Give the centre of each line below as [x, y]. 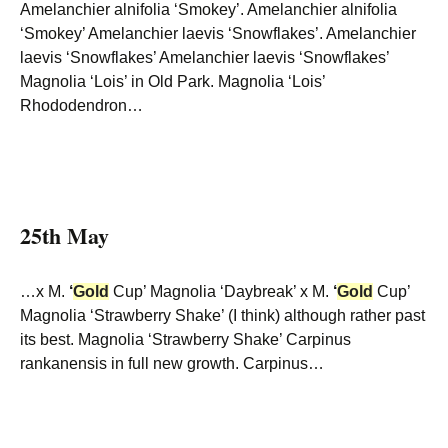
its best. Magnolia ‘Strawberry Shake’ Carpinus [185, 339]
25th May [64, 235]
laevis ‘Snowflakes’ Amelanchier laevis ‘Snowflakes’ [204, 57]
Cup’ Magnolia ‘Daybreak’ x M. [221, 291]
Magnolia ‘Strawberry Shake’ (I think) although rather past [222, 315]
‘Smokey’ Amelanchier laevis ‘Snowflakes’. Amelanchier [218, 33]
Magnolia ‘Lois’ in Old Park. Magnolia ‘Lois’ [172, 81]
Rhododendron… [81, 105]
